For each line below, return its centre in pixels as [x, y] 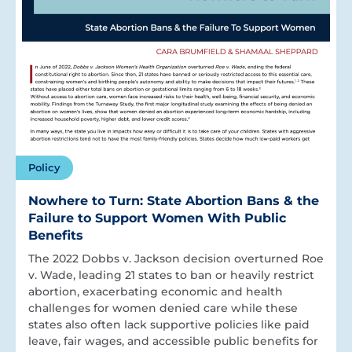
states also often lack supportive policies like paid [169, 325]
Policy [44, 168]
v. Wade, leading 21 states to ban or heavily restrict [171, 275]
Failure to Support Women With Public [157, 218]
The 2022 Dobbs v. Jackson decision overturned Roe [176, 259]
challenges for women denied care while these [163, 308]
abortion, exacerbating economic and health [156, 292]
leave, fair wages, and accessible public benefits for [173, 341]
